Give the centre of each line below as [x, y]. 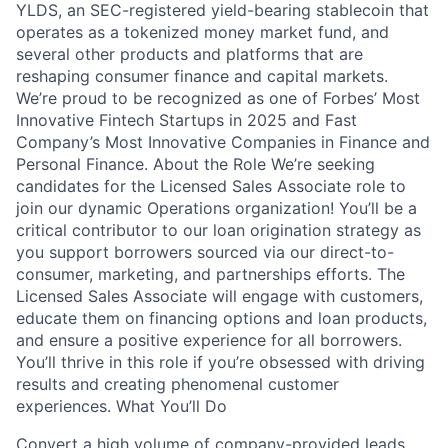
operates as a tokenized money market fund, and [202, 32]
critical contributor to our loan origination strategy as [218, 230]
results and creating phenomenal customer [177, 384]
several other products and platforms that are [189, 54]
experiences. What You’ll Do [121, 406]
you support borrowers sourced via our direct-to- [205, 252]
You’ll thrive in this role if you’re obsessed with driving [220, 362]
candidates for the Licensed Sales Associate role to [211, 186]
